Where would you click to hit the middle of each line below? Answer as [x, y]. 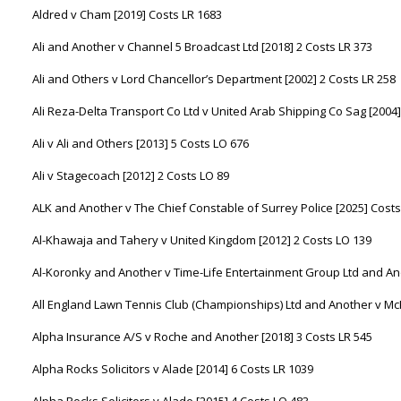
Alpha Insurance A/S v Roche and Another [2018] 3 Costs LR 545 [202, 337]
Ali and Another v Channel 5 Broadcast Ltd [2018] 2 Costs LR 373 [202, 47]
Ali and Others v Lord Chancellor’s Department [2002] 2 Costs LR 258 [214, 79]
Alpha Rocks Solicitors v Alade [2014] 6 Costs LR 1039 [173, 369]
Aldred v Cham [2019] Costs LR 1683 [127, 14]
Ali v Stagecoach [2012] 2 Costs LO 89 [131, 175]
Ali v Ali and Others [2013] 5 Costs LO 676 [141, 143]
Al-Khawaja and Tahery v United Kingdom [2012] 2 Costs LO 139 [202, 240]
